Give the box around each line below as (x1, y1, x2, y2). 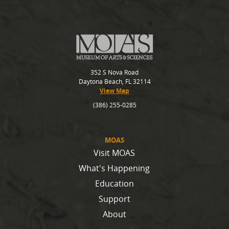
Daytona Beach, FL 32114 (78, 77, 151, 86)
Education (95, 178, 134, 190)
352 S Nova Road (90, 68, 139, 77)
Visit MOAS (94, 147, 135, 159)
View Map (100, 86, 129, 96)
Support (98, 193, 130, 205)
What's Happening (79, 163, 150, 174)
